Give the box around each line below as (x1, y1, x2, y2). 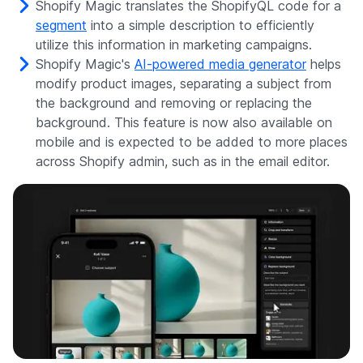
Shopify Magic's (36, 56, 135, 73)
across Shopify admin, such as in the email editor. (36, 153, 330, 170)
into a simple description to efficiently (87, 17, 314, 34)
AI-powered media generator (135, 56, 306, 73)
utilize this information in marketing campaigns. (36, 36, 312, 53)
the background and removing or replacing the (36, 95, 312, 112)
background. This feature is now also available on (36, 114, 332, 131)
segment (36, 17, 87, 34)
